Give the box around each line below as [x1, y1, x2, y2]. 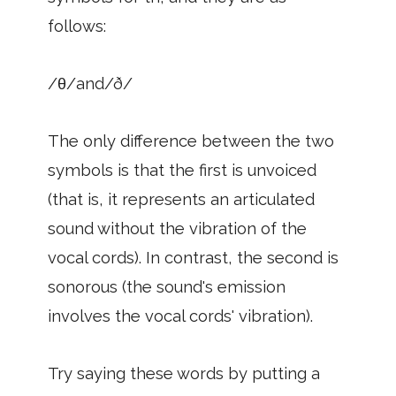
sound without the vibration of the [48, 219, 307, 238]
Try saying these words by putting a [48, 364, 320, 383]
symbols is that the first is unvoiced [48, 161, 316, 179]
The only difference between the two [48, 132, 334, 150]
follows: [48, 17, 106, 35]
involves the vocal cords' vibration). [48, 307, 313, 325]
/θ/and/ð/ [48, 74, 133, 93]
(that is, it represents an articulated [48, 190, 315, 209]
